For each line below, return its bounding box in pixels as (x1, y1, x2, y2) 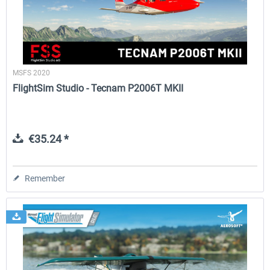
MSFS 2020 (13, 68, 51, 77)
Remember (25, 173, 66, 183)
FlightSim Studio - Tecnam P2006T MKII (13, 82, 184, 94)
